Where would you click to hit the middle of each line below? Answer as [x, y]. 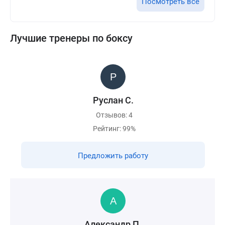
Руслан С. [113, 100]
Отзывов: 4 [114, 115]
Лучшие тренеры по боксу [71, 38]
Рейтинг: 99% [114, 129]
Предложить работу [113, 156]
